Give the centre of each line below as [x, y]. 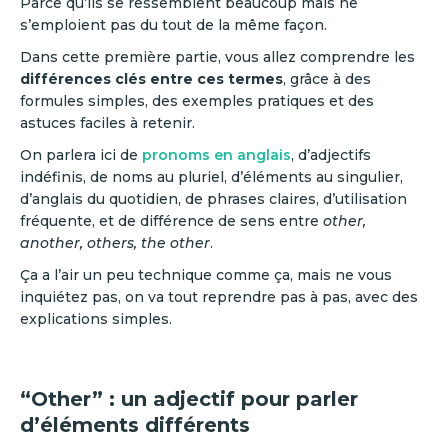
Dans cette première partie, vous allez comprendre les [217, 57]
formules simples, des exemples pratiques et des [197, 101]
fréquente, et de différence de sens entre [171, 221]
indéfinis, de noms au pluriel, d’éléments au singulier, [211, 177]
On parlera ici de [81, 155]
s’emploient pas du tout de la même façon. [175, 25]
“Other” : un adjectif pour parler [189, 399]
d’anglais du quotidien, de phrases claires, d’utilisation [213, 199]
